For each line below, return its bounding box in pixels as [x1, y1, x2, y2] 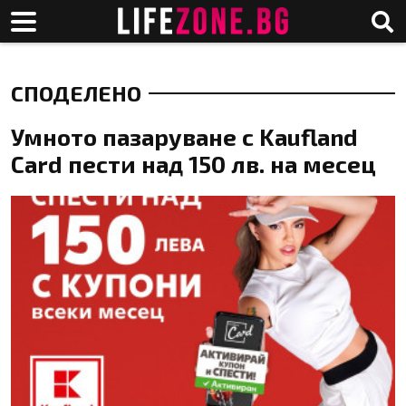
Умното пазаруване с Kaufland [11, 122, 358, 150]
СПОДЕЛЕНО [11, 80, 141, 106]
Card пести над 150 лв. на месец [11, 150, 376, 178]
